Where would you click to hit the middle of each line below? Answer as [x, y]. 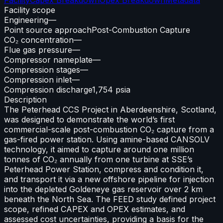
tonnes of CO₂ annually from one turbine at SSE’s [98, 159]
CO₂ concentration [39, 40]
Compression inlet [38, 79]
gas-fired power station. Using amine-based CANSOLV [107, 139]
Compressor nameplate [48, 59]
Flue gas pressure [38, 50]
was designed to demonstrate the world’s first [89, 119]
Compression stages [42, 69]
